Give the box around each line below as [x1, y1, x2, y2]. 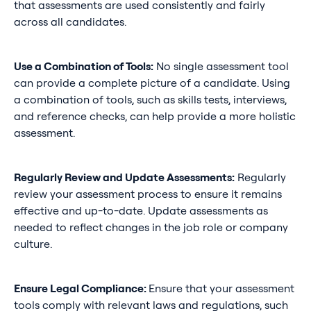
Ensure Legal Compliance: [13, 281, 149, 296]
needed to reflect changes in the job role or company [13, 220, 288, 235]
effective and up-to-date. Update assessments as [13, 203, 268, 218]
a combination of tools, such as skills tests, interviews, [13, 92, 287, 107]
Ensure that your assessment [148, 281, 294, 296]
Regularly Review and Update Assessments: [13, 170, 235, 185]
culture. [13, 237, 52, 251]
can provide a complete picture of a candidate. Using [13, 76, 290, 90]
